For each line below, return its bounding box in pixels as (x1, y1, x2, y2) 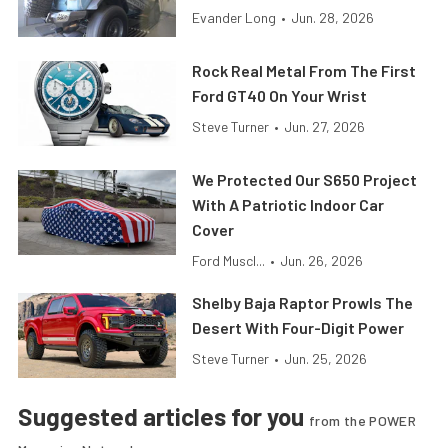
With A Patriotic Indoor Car (192, 195, 385, 215)
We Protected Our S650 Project (192, 170, 418, 190)
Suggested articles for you (18, 402, 309, 432)
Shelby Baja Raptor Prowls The (192, 293, 414, 313)
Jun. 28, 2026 (291, 9, 375, 27)
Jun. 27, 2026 (284, 118, 366, 136)
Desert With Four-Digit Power (192, 318, 405, 338)
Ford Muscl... (192, 252, 266, 270)
